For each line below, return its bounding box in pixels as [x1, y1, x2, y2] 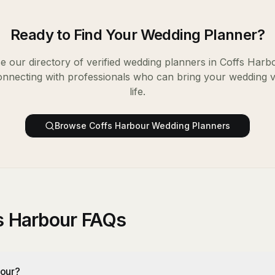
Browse [55, 120, 89, 131]
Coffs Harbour [89, 120, 149, 131]
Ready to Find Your [10, 26, 141, 44]
